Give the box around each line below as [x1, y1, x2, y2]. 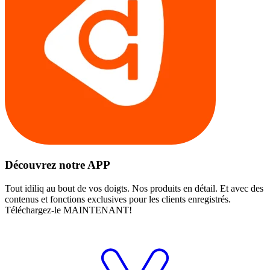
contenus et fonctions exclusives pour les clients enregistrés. [5, 193, 231, 204]
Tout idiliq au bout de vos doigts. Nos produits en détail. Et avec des [5, 183, 263, 193]
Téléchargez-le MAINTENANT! [5, 204, 132, 215]
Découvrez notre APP [5, 159, 110, 172]
